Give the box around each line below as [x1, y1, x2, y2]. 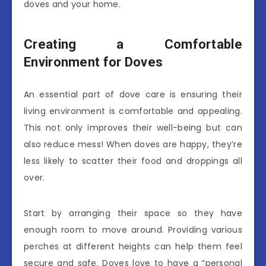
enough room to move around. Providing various [24, 224, 242, 236]
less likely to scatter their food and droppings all [24, 155, 242, 167]
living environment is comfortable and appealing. [24, 105, 242, 118]
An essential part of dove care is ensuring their [24, 88, 242, 101]
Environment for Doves [24, 54, 163, 69]
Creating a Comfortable [24, 36, 242, 52]
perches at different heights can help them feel [24, 240, 242, 253]
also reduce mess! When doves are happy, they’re [24, 138, 242, 151]
